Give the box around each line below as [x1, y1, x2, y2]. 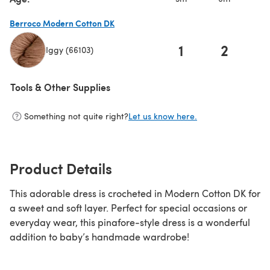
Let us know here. [128, 110, 197, 122]
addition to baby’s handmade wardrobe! [10, 230, 189, 243]
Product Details [10, 157, 112, 178]
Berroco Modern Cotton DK [10, 16, 115, 29]
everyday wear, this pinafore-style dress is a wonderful [10, 215, 250, 228]
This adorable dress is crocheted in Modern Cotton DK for [10, 186, 260, 199]
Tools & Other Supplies [10, 80, 110, 94]
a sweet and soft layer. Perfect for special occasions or [10, 201, 247, 214]
